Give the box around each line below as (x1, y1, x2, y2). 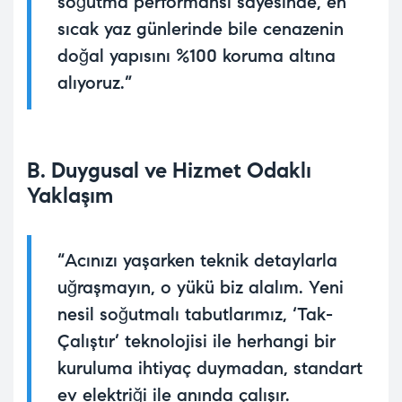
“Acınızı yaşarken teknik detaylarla (57, 249, 337, 273)
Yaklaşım (27, 182, 113, 210)
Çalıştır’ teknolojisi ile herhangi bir (57, 330, 336, 354)
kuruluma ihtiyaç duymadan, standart (57, 357, 363, 380)
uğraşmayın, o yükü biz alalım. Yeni (57, 276, 344, 300)
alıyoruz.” (57, 72, 132, 95)
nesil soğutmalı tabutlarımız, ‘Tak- (57, 303, 333, 327)
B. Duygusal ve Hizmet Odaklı (27, 157, 311, 185)
